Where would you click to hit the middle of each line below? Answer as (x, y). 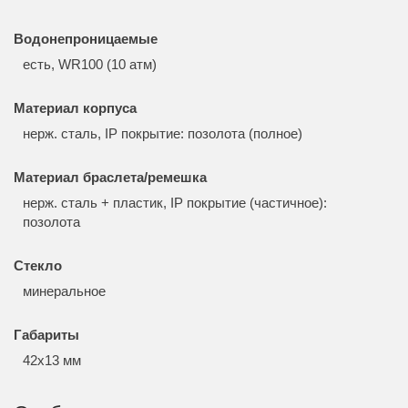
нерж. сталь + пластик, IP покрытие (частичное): (175, 203)
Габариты (46, 335)
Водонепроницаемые (86, 39)
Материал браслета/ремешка (110, 177)
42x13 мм (54, 360)
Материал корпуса (75, 108)
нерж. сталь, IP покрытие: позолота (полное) (164, 133)
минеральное (66, 291)
